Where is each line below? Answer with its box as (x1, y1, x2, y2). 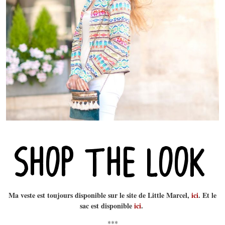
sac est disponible (79, 200, 134, 211)
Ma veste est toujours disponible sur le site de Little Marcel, (9, 189, 191, 200)
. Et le (198, 189, 216, 200)
